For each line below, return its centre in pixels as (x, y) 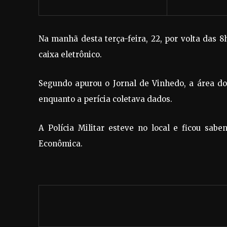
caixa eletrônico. (70, 54)
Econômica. (61, 143)
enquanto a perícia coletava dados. (105, 99)
